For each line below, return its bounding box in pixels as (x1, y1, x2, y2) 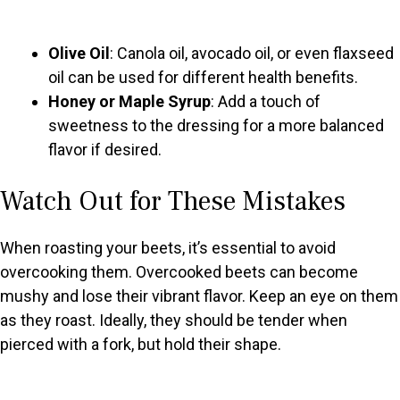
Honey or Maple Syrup (48, 92, 211, 112)
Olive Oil (48, 44, 110, 63)
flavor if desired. (48, 140, 162, 160)
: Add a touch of (211, 92, 321, 112)
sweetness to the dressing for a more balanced (48, 116, 384, 136)
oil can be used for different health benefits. (48, 68, 358, 87)
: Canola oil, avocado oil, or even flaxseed (110, 44, 394, 63)
